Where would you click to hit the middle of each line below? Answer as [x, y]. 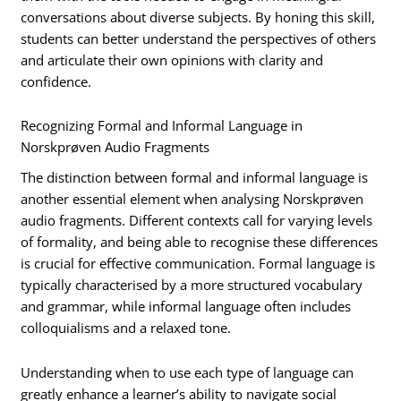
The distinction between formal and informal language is [195, 178]
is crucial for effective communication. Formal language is [198, 264]
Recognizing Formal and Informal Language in [162, 126]
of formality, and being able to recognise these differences [200, 242]
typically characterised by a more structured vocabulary [192, 285]
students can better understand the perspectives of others [199, 38]
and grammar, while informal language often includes [186, 307]
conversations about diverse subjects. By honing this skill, [198, 17]
